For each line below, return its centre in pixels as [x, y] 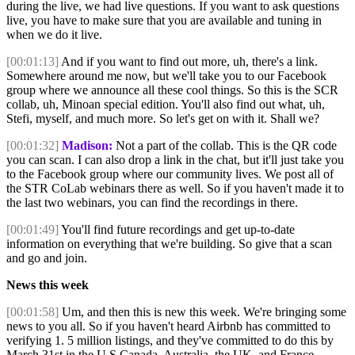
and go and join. [47, 258]
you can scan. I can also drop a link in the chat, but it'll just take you [175, 160]
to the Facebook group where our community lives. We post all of [170, 174]
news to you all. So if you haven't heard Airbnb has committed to [168, 326]
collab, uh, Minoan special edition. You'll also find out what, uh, [166, 105]
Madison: [87, 146]
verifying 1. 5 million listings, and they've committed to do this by [170, 341]
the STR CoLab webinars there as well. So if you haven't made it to [175, 189]
